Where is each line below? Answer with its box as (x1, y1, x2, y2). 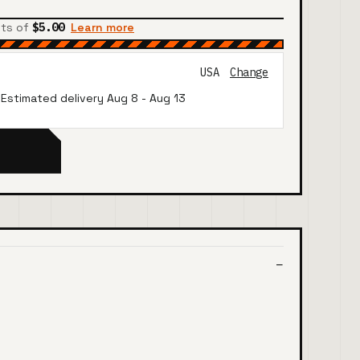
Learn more (71, 19, 134, 35)
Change (230, 65, 268, 80)
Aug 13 (149, 90, 186, 105)
